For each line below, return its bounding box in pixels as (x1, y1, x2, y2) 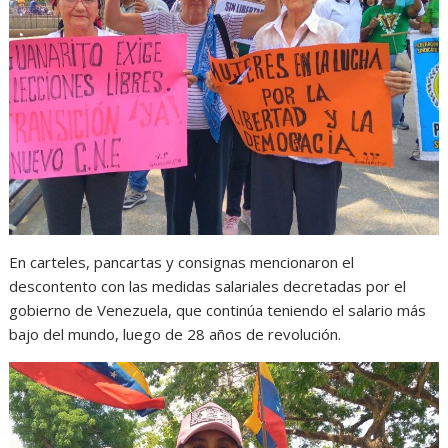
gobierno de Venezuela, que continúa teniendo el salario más (9, 300, 427, 321)
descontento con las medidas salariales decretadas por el (9, 276, 407, 297)
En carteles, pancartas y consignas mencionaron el (9, 252, 355, 273)
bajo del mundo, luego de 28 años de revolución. (9, 324, 342, 345)
